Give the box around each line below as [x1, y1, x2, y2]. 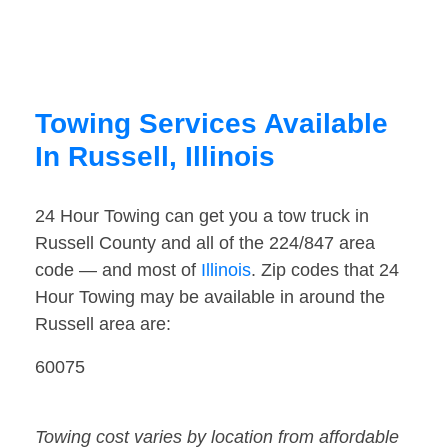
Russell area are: [35, 314, 171, 335]
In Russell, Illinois [35, 141, 275, 173]
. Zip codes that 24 [251, 260, 399, 281]
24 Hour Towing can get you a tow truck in [35, 206, 369, 227]
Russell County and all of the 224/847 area [35, 233, 375, 254]
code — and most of [35, 260, 201, 281]
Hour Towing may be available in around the [35, 287, 385, 308]
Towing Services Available [35, 108, 388, 140]
